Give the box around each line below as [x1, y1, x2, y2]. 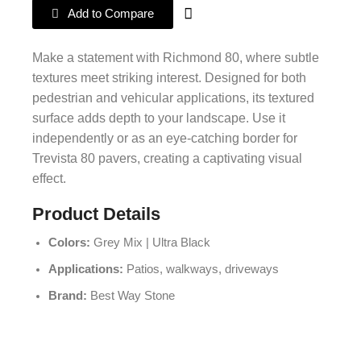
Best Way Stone [87, 289, 175, 303]
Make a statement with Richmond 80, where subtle [32, 51, 319, 64]
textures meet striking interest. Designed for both [32, 71, 306, 85]
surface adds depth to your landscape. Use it [32, 111, 285, 125]
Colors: [48, 235, 90, 249]
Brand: [48, 289, 87, 303]
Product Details [32, 203, 160, 224]
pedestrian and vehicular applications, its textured [32, 91, 314, 105]
